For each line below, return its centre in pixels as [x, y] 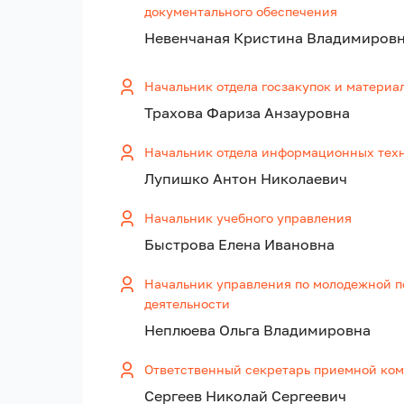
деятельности [187, 304]
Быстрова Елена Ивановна [239, 245]
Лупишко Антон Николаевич [246, 179]
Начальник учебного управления [248, 218]
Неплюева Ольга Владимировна [257, 331]
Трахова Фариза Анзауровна [247, 113]
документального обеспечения [241, 12]
